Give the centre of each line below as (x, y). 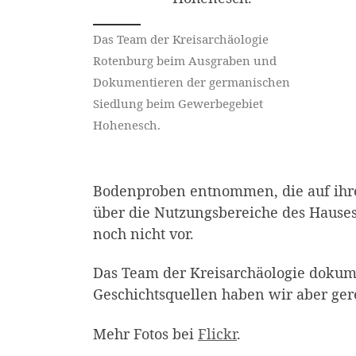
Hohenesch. (127, 124)
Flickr (217, 333)
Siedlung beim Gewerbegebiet (178, 103)
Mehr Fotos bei (145, 333)
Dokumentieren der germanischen (192, 81)
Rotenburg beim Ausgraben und (185, 60)
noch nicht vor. (143, 233)
